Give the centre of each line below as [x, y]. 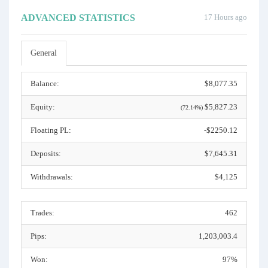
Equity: [43, 107]
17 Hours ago [226, 17]
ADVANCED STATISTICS [78, 18]
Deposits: [46, 153]
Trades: [42, 213]
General [44, 53]
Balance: [45, 83]
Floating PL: [51, 130]
